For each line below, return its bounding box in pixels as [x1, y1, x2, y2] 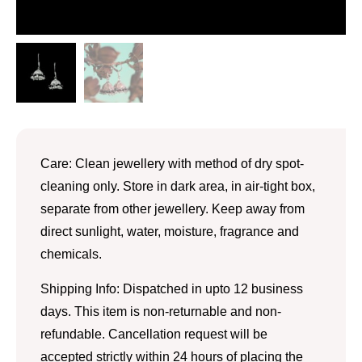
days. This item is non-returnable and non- [40, 304, 281, 318]
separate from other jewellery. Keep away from [40, 201, 305, 216]
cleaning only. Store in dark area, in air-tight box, [40, 179, 315, 193]
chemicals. [40, 246, 102, 261]
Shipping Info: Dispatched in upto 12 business [40, 281, 303, 296]
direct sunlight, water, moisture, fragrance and [40, 224, 299, 238]
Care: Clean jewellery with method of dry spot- [40, 156, 304, 170]
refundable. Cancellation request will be [40, 326, 267, 341]
